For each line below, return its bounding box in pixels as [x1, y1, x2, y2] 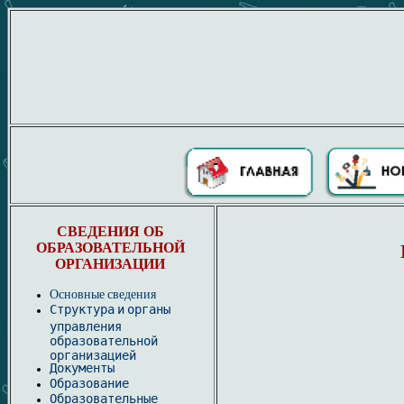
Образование [50, 376, 129, 391]
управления [50, 319, 122, 332]
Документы [50, 361, 115, 376]
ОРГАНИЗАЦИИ [55, 256, 165, 272]
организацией [50, 348, 136, 361]
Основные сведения [50, 287, 156, 302]
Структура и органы [50, 302, 170, 317]
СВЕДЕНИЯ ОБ [56, 224, 164, 240]
